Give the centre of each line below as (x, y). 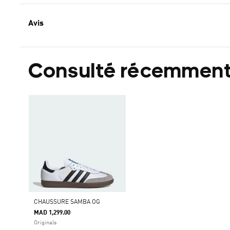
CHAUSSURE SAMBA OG (67, 202)
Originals (45, 223)
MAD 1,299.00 (52, 213)
